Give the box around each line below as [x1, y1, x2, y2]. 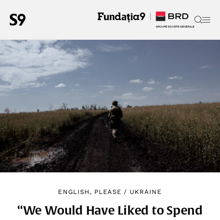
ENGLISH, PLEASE [58, 188, 122, 196]
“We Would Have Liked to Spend [17, 203, 203, 218]
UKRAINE [130, 188, 162, 196]
